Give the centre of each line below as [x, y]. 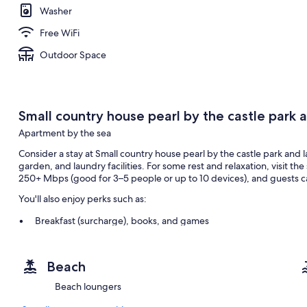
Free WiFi [60, 33]
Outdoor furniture [73, 256]
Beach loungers [88, 286]
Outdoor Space [73, 54]
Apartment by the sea [64, 133]
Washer [56, 11]
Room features [49, 282]
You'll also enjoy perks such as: [82, 198]
